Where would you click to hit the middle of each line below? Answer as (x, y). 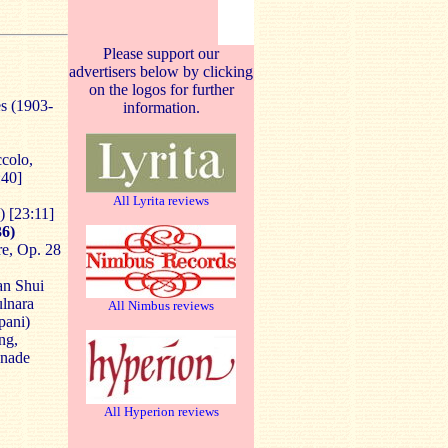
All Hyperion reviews (161, 411)
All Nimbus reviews (161, 305)
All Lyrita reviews (161, 200)
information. (161, 107)
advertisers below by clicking (161, 71)
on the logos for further (161, 89)
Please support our (161, 53)
